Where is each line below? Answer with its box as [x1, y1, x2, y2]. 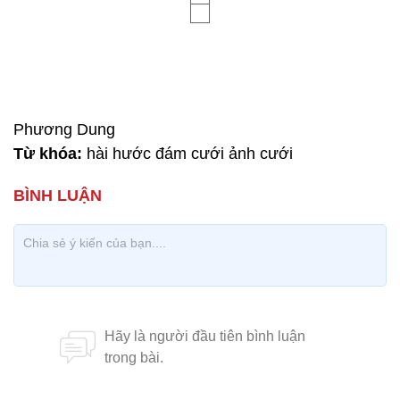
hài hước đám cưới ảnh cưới [82, 145, 293, 162]
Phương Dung [13, 121, 115, 138]
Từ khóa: [13, 145, 82, 162]
